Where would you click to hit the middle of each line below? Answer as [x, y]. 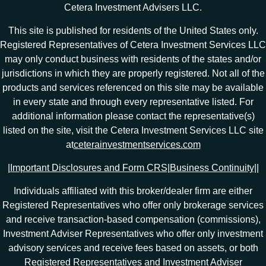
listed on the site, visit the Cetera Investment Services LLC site [133, 130]
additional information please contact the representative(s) [133, 116]
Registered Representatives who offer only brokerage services [133, 205]
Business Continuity [212, 167]
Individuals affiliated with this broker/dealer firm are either [133, 191]
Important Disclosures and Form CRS [88, 167]
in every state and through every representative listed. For [133, 102]
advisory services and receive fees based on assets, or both [133, 248]
